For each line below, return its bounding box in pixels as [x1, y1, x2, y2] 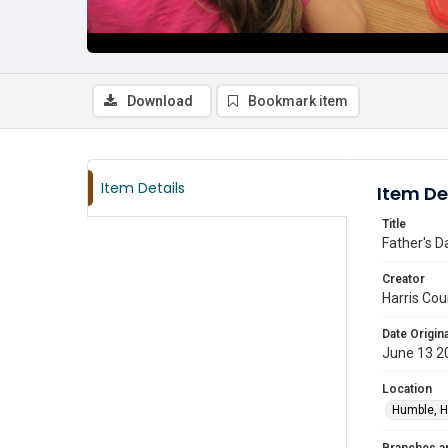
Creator [382, 272, 425, 286]
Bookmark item [248, 93, 348, 109]
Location [382, 382, 432, 396]
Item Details [101, 178, 185, 198]
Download [127, 93, 193, 109]
